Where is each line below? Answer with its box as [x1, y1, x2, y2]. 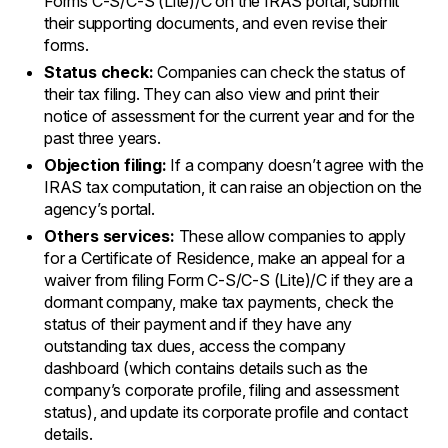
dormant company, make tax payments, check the [44, 291, 394, 312]
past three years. [44, 127, 161, 148]
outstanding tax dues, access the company [44, 335, 347, 356]
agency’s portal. [44, 198, 155, 219]
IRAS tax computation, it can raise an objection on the [44, 176, 423, 197]
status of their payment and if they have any [44, 313, 353, 334]
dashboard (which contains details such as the [44, 357, 368, 378]
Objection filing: [44, 154, 167, 175]
